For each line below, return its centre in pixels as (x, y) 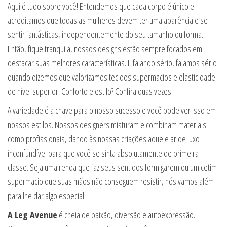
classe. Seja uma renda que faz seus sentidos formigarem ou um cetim (112, 167)
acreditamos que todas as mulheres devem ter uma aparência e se (108, 20)
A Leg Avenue (32, 215)
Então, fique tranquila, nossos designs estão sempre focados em (105, 48)
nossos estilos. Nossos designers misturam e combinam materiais (107, 124)
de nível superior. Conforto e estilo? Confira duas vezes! (90, 91)
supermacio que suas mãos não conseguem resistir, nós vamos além (111, 181)
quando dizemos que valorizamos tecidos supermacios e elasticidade (111, 77)
